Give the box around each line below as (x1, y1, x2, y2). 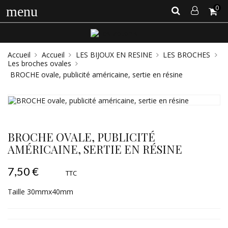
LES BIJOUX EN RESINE (75, 49, 152, 60)
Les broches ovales (8, 58, 71, 68)
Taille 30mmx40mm (8, 186, 73, 196)
